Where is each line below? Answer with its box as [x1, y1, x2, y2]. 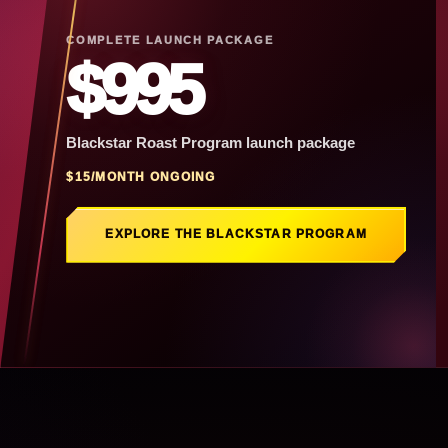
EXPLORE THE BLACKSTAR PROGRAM [105, 228, 367, 240]
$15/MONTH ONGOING [66, 169, 216, 184]
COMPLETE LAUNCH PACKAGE [66, 33, 274, 46]
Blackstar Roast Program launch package [66, 133, 356, 151]
